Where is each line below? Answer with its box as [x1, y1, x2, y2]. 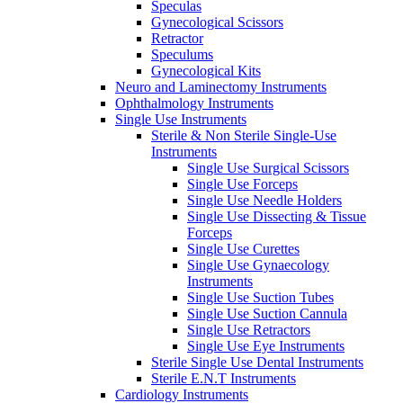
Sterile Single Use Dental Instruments [151, 354, 363, 370]
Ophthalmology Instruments [115, 94, 273, 111]
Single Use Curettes [187, 240, 300, 256]
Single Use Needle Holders [187, 192, 342, 208]
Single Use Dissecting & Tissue [187, 208, 366, 224]
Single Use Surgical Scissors [187, 159, 349, 175]
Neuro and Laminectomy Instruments [115, 78, 327, 94]
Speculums [151, 46, 213, 62]
